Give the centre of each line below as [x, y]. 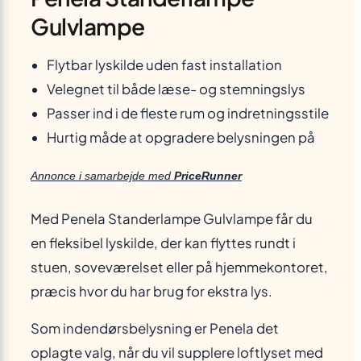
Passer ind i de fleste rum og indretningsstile [188, 113]
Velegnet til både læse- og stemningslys [176, 89]
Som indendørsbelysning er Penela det [155, 329]
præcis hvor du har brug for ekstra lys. [151, 291]
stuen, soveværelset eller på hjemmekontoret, [179, 267]
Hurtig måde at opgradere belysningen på [181, 137]
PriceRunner [208, 175]
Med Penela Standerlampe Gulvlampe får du [172, 218]
